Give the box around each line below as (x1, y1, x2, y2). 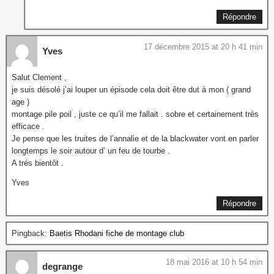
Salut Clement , (12, 72, 67, 82)
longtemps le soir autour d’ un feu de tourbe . (12, 146, 170, 155)
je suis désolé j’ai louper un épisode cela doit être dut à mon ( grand (12, 84, 251, 94)
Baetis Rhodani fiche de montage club (50, 228, 184, 238)
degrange (42, 261, 83, 272)
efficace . (12, 121, 45, 131)
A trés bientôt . (12, 158, 64, 168)
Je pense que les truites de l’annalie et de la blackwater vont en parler (12, 133, 259, 143)
